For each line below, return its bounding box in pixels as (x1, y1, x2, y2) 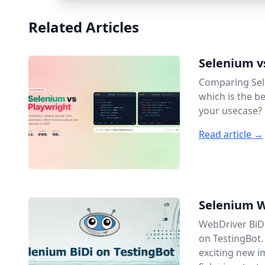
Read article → (199, 128, 263, 141)
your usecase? (199, 104, 262, 117)
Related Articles (28, 17, 139, 37)
